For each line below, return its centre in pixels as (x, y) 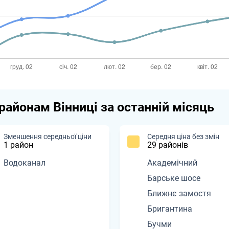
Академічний (172, 163)
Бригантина (170, 209)
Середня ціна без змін (183, 137)
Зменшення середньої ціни (48, 137)
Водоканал (25, 163)
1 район (18, 145)
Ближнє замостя (179, 194)
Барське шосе (174, 178)
